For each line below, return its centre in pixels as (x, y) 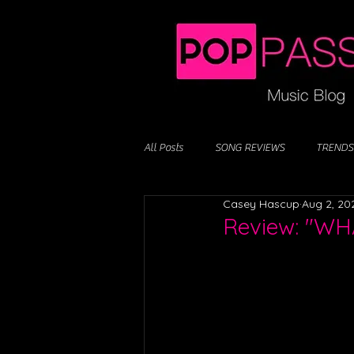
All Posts (164, 147)
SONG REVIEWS (250, 147)
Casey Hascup (261, 204)
